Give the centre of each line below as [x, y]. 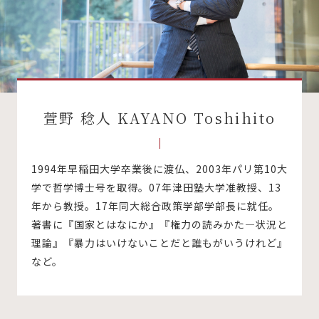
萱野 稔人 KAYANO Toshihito [159, 117]
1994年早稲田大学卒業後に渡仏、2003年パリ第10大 [159, 168]
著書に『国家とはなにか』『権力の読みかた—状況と [159, 224]
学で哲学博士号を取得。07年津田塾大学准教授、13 [156, 187]
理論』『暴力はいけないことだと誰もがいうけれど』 [159, 242]
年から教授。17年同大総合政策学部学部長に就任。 [155, 205]
